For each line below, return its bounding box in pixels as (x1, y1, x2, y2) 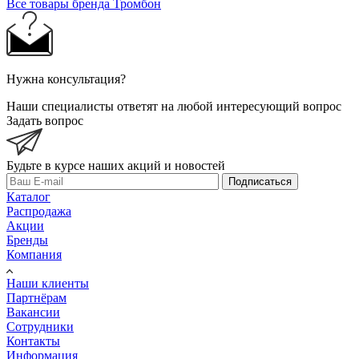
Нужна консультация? (6, 72, 126, 87)
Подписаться (228, 175, 292, 188)
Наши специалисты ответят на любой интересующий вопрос (6, 99, 341, 114)
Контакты (6, 334, 60, 349)
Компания (6, 248, 62, 262)
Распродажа (6, 204, 71, 219)
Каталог (6, 190, 50, 204)
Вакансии (6, 305, 60, 320)
